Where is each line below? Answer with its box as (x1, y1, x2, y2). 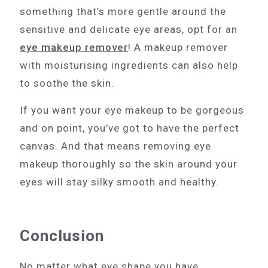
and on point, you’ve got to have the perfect (20, 121, 239, 134)
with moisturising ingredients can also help (20, 59, 238, 71)
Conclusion (20, 226, 104, 245)
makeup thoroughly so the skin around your (20, 157, 237, 170)
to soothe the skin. (20, 77, 114, 89)
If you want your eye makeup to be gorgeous (20, 103, 244, 116)
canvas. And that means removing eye (20, 139, 211, 152)
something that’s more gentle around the (20, 5, 226, 17)
